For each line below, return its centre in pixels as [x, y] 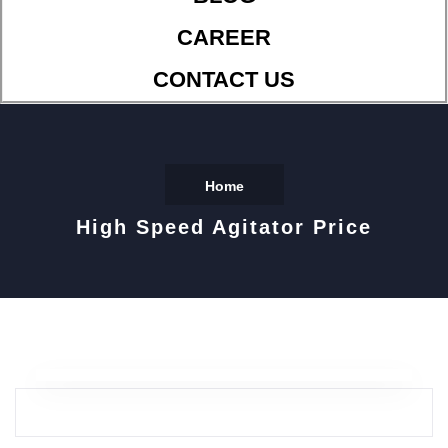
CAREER [224, 38]
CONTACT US [224, 80]
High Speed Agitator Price [224, 227]
